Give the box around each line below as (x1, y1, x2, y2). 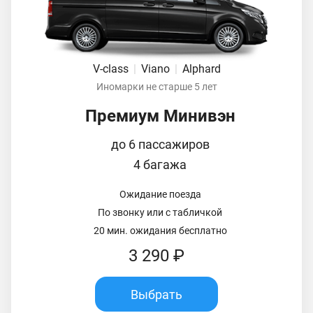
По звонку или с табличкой (98, 207, 222, 219)
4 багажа (133, 157, 187, 173)
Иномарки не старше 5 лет (96, 81, 217, 93)
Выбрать (131, 286, 182, 302)
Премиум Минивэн (85, 106, 235, 126)
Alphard (182, 62, 221, 76)
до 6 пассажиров (110, 137, 210, 152)
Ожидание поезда (119, 189, 201, 201)
